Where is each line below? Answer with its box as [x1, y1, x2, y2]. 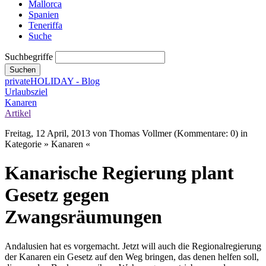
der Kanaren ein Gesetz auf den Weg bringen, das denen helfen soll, [5, 251, 259, 262]
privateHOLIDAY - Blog [5, 76, 100, 86]
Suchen [9, 65, 36, 74]
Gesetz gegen [5, 184, 109, 206]
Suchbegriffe [5, 52, 53, 62]
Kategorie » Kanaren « [5, 139, 90, 149]
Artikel [5, 108, 31, 118]
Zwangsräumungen [5, 206, 162, 228]
